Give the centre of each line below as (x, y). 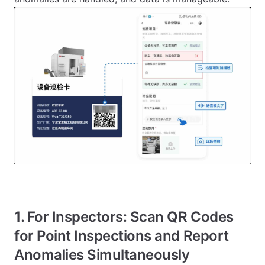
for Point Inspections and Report (122, 236)
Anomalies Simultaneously (102, 255)
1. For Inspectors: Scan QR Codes (124, 217)
